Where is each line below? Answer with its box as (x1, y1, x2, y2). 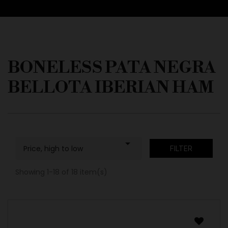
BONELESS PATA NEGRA (8, 58, 216, 79)
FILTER (169, 144, 192, 153)
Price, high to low (23, 144, 83, 154)
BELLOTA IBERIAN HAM (8, 77, 214, 99)
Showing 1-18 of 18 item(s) (15, 167, 107, 178)
